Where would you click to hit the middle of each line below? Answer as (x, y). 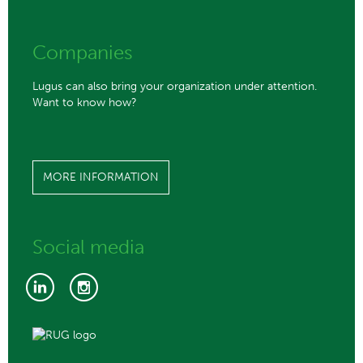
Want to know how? (85, 102)
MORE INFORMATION (101, 177)
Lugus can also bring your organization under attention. (175, 86)
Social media (88, 247)
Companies (83, 52)
